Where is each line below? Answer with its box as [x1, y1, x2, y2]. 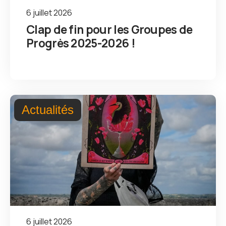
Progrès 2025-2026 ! [26, 34, 135, 51]
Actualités [22, 102, 74, 117]
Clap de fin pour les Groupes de [26, 21, 193, 37]
